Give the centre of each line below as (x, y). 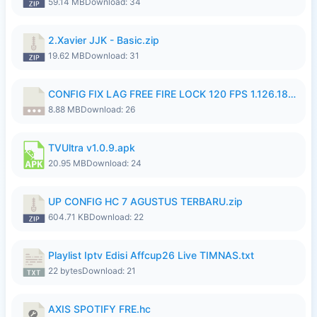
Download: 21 (109, 271)
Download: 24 (114, 163)
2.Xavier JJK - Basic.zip (104, 40)
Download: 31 (112, 56)
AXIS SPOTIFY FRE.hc (99, 309)
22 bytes (65, 271)
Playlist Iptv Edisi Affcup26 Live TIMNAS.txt (151, 255)
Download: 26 (108, 109)
